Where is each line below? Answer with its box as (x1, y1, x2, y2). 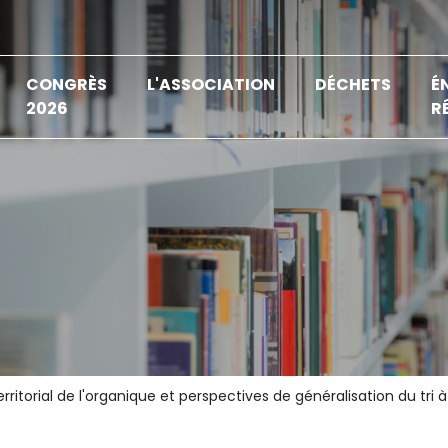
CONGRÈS (26, 73, 108, 96)
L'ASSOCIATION (147, 73, 276, 96)
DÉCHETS (315, 73, 392, 96)
